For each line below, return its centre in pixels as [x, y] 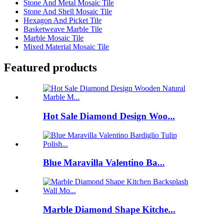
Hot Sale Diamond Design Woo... [109, 116]
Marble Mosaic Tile [54, 38]
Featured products [50, 68]
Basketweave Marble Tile [63, 29]
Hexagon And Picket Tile [63, 21]
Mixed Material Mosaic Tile [66, 47]
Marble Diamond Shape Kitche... [109, 209]
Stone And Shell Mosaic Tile [68, 12]
